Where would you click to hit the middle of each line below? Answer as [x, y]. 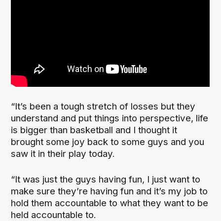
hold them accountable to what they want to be [110, 203]
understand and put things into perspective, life [110, 118]
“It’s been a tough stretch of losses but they [103, 106]
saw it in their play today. [63, 153]
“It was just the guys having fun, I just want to [106, 180]
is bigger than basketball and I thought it [94, 130]
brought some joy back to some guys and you [108, 142]
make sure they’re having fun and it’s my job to [110, 191]
